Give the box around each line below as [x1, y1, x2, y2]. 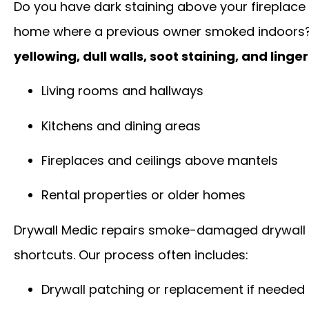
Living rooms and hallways [41, 82, 203, 100]
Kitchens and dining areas [41, 117, 201, 134]
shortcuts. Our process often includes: [14, 246, 248, 263]
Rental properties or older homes [41, 186, 246, 204]
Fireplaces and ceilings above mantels [41, 151, 278, 169]
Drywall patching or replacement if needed [41, 281, 305, 299]
